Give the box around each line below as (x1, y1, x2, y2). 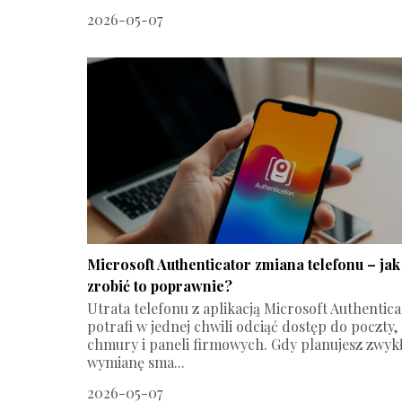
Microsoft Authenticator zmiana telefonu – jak (87, 254, 400, 274)
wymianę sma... (87, 352, 185, 371)
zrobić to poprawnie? (87, 275, 232, 295)
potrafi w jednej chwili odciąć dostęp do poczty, (87, 316, 398, 336)
